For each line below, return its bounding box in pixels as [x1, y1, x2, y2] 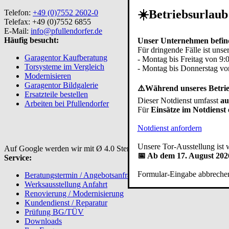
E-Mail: [4, 27, 31, 36]
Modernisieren [25, 72, 71, 81]
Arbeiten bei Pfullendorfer [25, 99, 109, 108]
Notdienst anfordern [137, 123, 202, 132]
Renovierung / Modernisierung [25, 189, 124, 198]
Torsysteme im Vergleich [25, 62, 104, 72]
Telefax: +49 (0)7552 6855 [4, 17, 91, 27]
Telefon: [4, 8, 33, 17]
